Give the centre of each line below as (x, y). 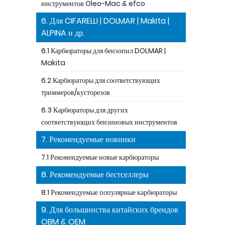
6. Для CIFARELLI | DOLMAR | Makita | (105, 21)
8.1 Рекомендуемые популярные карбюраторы (109, 192)
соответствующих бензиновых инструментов (109, 122)
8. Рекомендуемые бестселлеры (95, 175)
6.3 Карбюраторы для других (85, 110)
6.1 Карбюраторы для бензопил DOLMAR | (103, 51)
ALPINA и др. (63, 33)
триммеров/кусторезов (76, 92)
